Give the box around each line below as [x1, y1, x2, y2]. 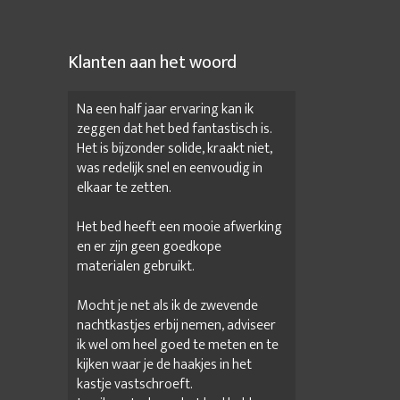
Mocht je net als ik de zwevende [77, 293, 258, 318]
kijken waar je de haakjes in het [77, 352, 252, 377]
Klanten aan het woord [68, 46, 237, 78]
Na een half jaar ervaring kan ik [77, 96, 254, 121]
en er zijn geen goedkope [77, 234, 221, 259]
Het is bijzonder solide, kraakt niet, [77, 136, 272, 161]
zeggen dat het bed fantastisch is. [77, 116, 272, 141]
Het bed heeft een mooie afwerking [77, 214, 282, 239]
